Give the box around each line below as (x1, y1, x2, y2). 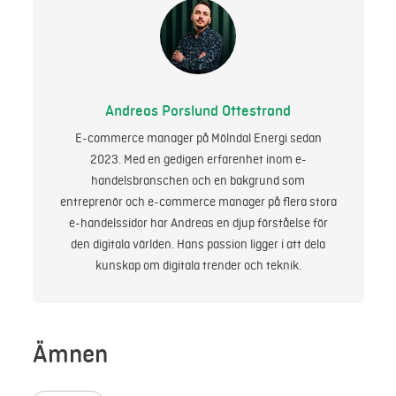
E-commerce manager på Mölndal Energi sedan (74, 131, 322, 146)
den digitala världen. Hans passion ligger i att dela (71, 237, 325, 252)
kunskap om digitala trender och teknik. (95, 258, 301, 273)
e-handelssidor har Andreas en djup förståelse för (68, 216, 328, 231)
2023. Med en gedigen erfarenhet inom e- (89, 152, 307, 167)
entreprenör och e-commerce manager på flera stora (59, 194, 337, 209)
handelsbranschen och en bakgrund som (91, 173, 305, 188)
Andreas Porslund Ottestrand (105, 102, 291, 120)
